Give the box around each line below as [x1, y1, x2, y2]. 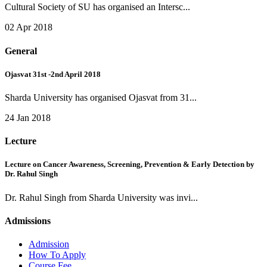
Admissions [5, 215, 51, 226]
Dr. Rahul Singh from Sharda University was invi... [5, 192, 198, 203]
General [5, 45, 37, 56]
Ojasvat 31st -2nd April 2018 [5, 69, 101, 79]
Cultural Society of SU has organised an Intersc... [5, 2, 190, 13]
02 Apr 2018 [5, 22, 52, 33]
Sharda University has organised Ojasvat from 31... [5, 92, 197, 103]
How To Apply [29, 250, 86, 260]
